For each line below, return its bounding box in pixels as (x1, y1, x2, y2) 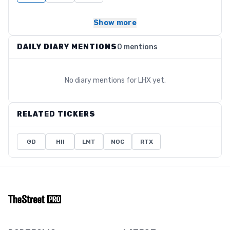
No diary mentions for (64, 76, 138, 85)
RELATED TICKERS (17, 110, 95, 119)
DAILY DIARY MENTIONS (17, 43, 117, 51)
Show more (93, 18, 137, 27)
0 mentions (117, 43, 158, 51)
